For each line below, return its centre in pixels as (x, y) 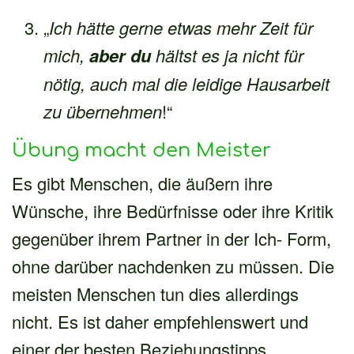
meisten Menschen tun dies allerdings (155, 293)
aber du (120, 55)
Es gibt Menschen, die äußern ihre (142, 183)
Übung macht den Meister (141, 150)
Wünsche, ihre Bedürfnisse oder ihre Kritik (173, 210)
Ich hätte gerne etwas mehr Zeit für (181, 27)
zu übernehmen (103, 111)
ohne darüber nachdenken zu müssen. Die (173, 265)
